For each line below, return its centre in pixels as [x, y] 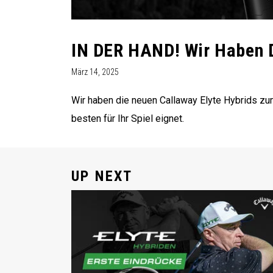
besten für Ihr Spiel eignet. [128, 119]
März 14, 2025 [95, 72]
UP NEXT [102, 176]
